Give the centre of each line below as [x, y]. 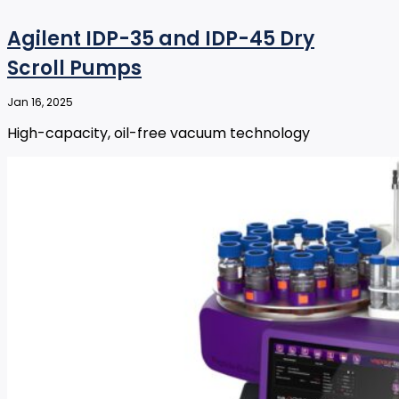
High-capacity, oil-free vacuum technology [159, 134]
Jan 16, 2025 [40, 102]
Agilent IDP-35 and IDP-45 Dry [161, 39]
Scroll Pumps [74, 69]
